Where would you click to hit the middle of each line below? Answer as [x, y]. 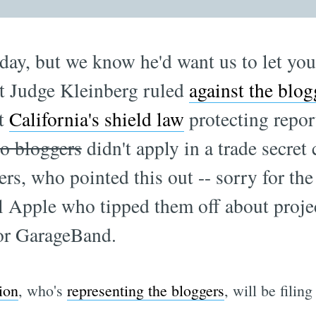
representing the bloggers [145, 291]
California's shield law [96, 119]
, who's [42, 291]
